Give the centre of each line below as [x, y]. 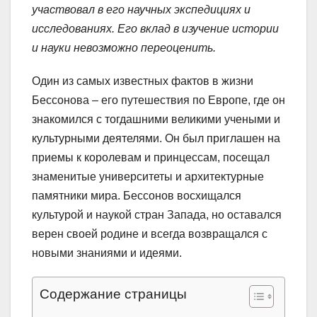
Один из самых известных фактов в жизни [143, 81]
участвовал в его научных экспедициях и [141, 10]
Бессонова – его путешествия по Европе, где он [158, 100]
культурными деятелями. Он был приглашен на [156, 139]
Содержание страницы [113, 294]
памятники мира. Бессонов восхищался [137, 196]
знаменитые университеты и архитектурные [148, 177]
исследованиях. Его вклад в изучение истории [155, 29]
